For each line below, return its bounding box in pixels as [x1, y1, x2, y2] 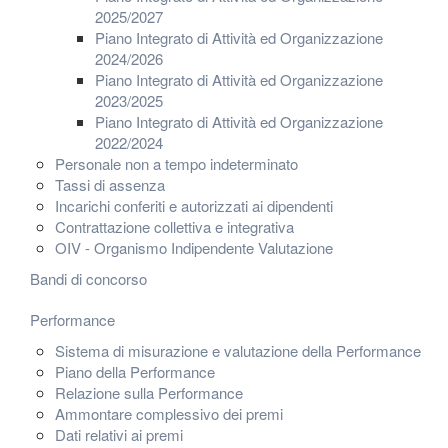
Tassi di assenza [55, 174, 165, 195]
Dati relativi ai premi [55, 424, 183, 445]
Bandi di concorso [30, 268, 147, 289]
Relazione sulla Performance [55, 382, 243, 403]
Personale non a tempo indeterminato [55, 153, 298, 174]
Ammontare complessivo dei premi [55, 403, 283, 424]
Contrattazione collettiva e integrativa [55, 216, 294, 237]
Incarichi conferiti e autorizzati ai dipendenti [55, 195, 333, 216]
